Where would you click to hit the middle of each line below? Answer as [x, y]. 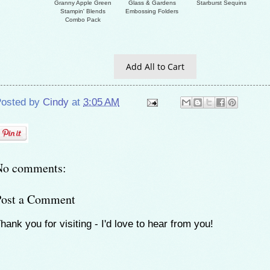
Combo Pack [83, 20]
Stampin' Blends [83, 11]
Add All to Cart [155, 67]
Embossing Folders [152, 11]
